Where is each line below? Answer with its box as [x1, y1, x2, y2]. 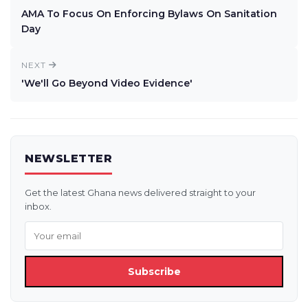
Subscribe [127, 265, 181, 278]
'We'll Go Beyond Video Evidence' [21, 77, 192, 89]
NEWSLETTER [25, 152, 112, 165]
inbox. [25, 201, 52, 212]
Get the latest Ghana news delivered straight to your [25, 187, 256, 198]
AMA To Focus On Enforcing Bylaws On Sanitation [21, 8, 277, 20]
